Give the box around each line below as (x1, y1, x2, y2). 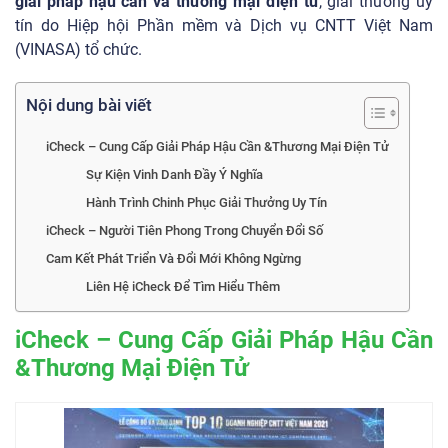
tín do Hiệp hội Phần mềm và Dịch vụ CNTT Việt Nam (15, 16, 433, 35)
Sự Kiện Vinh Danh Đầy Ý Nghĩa (85, 167, 263, 182)
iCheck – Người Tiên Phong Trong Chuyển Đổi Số (46, 223, 323, 238)
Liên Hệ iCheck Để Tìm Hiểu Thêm (85, 279, 280, 294)
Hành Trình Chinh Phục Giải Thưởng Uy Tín (85, 195, 327, 210)
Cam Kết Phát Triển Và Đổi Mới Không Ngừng (46, 251, 301, 266)
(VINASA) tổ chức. (15, 40, 142, 59)
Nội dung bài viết (26, 95, 152, 115)
